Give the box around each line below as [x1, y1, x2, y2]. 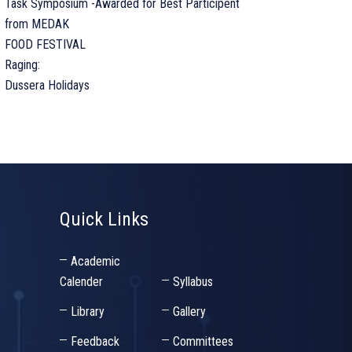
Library [71, 304, 104, 319]
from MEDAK [5, 16, 69, 31]
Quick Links [60, 208, 148, 230]
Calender [60, 274, 103, 289]
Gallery [172, 304, 206, 319]
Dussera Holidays [5, 78, 90, 93]
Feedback [71, 334, 119, 349]
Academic [71, 254, 120, 269]
